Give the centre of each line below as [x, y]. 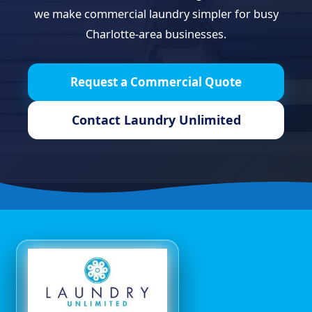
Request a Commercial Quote [156, 82]
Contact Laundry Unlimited [156, 120]
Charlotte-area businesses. [156, 34]
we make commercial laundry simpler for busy [156, 14]
